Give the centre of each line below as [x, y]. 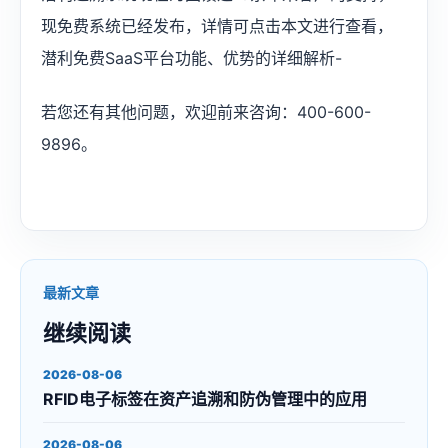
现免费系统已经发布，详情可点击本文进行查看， [217, 26]
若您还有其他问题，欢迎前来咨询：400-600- [206, 112]
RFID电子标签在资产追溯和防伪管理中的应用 [205, 399]
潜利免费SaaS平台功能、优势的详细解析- [191, 58]
